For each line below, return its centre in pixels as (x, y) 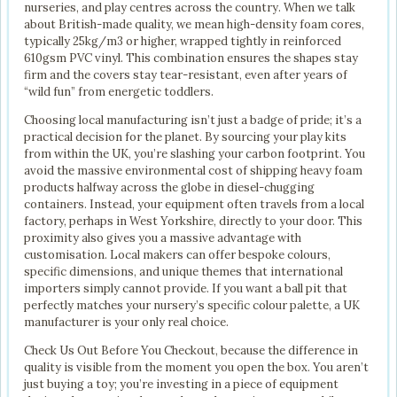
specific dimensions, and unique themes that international (183, 271)
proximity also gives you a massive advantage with (163, 237)
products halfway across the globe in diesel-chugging (169, 187)
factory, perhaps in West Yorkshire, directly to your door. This (193, 221)
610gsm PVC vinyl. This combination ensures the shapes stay (191, 58)
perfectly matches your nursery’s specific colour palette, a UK (192, 305)
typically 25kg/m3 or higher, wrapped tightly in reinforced (183, 41)
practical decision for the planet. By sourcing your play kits (185, 136)
